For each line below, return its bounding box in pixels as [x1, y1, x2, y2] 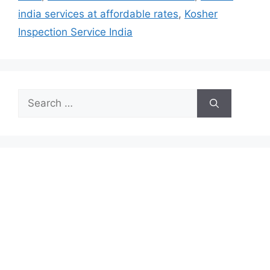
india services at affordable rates [18, 8, 178, 20]
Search [17, 90, 51, 102]
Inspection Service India [18, 26, 133, 39]
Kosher [184, 8, 218, 20]
